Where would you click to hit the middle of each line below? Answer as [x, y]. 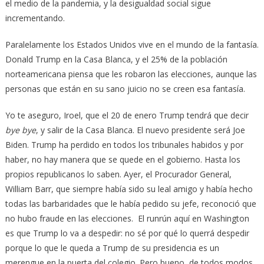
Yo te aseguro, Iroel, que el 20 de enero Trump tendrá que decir [127, 115]
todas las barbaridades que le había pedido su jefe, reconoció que [131, 203]
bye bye [20, 130]
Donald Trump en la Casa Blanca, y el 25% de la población [116, 59]
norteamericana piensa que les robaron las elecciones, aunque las [131, 74]
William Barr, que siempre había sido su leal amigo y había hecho [129, 189]
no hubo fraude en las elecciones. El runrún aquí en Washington [127, 218]
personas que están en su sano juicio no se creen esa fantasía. [125, 88]
